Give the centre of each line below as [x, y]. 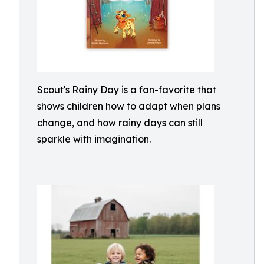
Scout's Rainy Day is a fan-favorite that [127, 90]
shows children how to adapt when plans [129, 106]
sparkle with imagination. [94, 139]
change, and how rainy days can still [120, 123]
